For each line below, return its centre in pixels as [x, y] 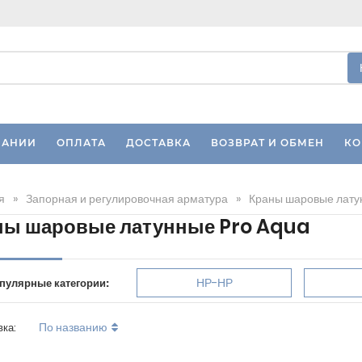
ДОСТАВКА [158, 143]
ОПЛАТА [81, 143]
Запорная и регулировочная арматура [126, 199]
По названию [73, 327]
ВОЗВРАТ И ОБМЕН [267, 143]
